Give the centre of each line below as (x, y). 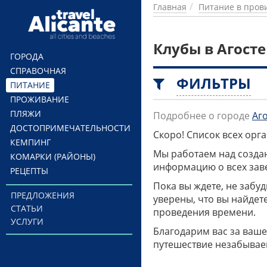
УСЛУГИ (27, 221)
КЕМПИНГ (30, 142)
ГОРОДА (27, 56)
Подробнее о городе (201, 116)
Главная (170, 7)
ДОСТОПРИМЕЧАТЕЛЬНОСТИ (70, 128)
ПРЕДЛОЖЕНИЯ (42, 195)
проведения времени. (204, 212)
